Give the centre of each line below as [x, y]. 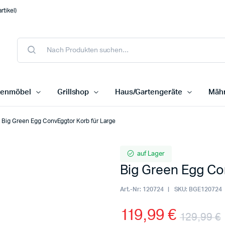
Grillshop [73, 92]
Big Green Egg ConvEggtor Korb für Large [59, 121]
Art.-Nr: [131, 190]
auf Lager [151, 154]
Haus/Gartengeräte [149, 92]
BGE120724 [206, 190]
